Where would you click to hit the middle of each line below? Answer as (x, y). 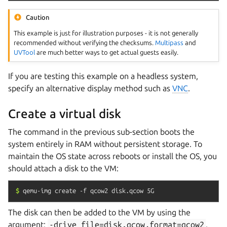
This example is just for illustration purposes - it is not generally (106, 33)
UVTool (25, 52)
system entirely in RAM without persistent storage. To (105, 144)
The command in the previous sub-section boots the (101, 131)
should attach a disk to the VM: (63, 168)
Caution (38, 17)
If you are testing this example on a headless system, (103, 76)
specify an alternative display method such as (90, 88)
